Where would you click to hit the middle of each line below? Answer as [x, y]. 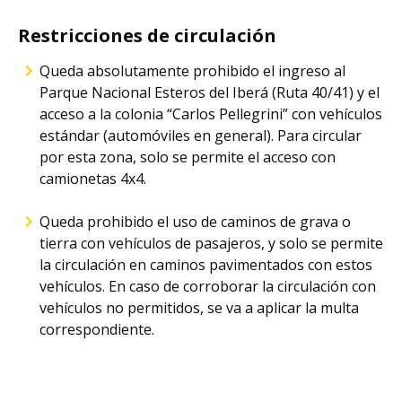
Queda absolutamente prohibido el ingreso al [192, 71]
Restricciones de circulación [147, 35]
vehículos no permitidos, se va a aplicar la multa [199, 308]
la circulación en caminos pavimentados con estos [206, 265]
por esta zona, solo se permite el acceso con [188, 157]
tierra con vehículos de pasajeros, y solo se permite [211, 243]
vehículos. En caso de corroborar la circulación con [208, 286]
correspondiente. [97, 329]
